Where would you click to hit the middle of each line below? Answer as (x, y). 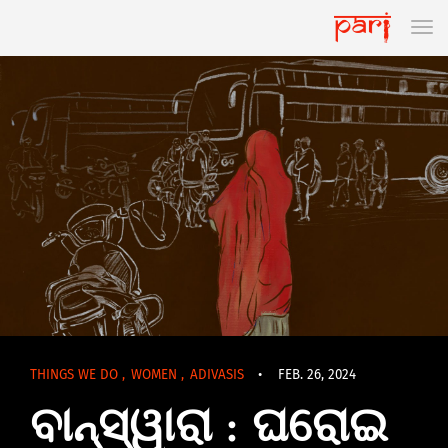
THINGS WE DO (76, 375)
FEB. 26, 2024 (317, 375)
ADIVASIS (219, 375)
